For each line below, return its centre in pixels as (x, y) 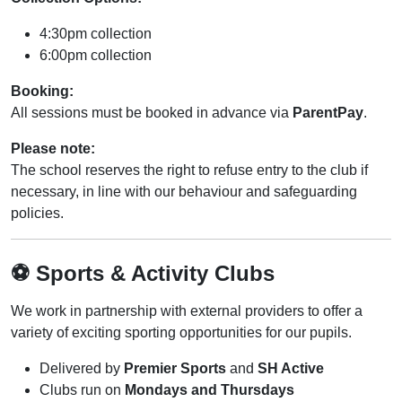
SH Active (291, 368)
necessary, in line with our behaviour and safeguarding (184, 192)
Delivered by (82, 368)
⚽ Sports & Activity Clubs (143, 273)
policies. (37, 213)
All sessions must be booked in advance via (152, 113)
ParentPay (328, 113)
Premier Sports (175, 368)
